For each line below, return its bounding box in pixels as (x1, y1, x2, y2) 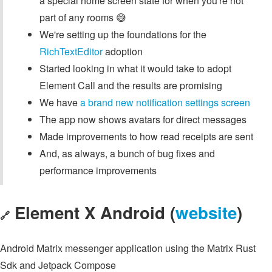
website (175, 200, 237, 225)
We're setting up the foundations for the (39, 27, 206, 41)
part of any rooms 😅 (39, 10, 126, 24)
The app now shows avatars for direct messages (39, 112, 246, 126)
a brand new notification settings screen (80, 95, 250, 109)
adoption (103, 44, 143, 58)
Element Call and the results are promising (39, 78, 222, 92)
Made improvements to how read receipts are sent (39, 129, 253, 143)
